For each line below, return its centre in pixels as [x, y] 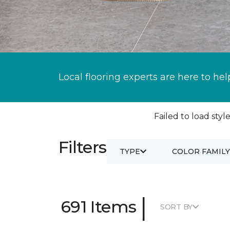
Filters [83, 147]
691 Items [99, 207]
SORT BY [176, 207]
